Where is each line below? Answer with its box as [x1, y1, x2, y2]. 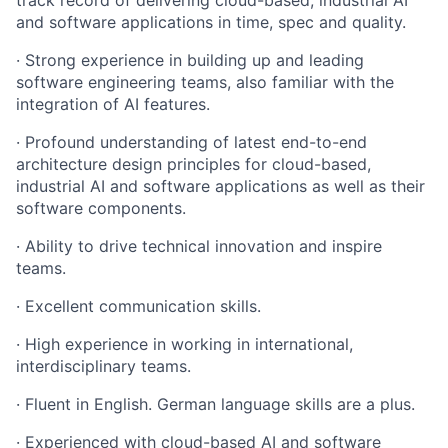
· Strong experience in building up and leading [16, 49, 364, 70]
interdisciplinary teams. [16, 355, 191, 376]
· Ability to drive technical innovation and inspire [16, 235, 382, 256]
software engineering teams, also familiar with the [16, 71, 394, 92]
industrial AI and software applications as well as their [16, 175, 425, 196]
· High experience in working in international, [16, 333, 353, 354]
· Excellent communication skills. [16, 295, 261, 316]
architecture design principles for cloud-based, [16, 153, 371, 174]
